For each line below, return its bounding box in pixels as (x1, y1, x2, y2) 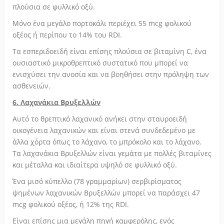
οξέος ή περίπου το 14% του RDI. (12, 30, 122, 39)
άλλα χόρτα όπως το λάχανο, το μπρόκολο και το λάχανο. (12, 137, 201, 146)
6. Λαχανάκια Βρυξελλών (12, 97, 100, 107)
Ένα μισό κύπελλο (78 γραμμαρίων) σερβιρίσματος (12, 176, 181, 186)
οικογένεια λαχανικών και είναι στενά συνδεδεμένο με (12, 125, 195, 135)
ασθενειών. (12, 81, 50, 90)
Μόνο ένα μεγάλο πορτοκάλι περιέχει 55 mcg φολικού (12, 18, 191, 28)
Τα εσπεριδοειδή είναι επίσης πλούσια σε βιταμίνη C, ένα (12, 46, 206, 56)
